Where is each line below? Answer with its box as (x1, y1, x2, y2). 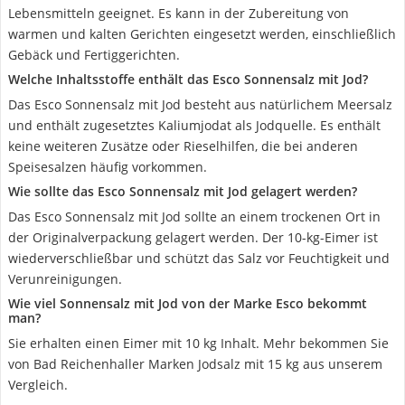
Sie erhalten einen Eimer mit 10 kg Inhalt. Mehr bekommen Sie (8, 334, 389, 352)
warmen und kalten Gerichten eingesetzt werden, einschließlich (8, 25, 396, 42)
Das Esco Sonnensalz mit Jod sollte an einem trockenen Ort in (8, 208, 381, 225)
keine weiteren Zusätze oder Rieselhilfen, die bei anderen (8, 137, 358, 155)
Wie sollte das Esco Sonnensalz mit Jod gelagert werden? (8, 183, 357, 200)
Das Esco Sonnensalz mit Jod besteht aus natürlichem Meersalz (8, 96, 392, 113)
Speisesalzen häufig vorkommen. (8, 158, 207, 175)
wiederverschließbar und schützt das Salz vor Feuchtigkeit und (8, 250, 390, 267)
